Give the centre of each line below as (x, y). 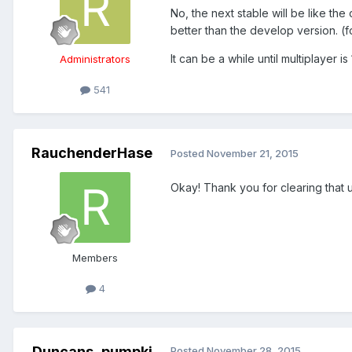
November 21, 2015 (253, 154)
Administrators (95, 59)
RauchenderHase (92, 152)
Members (95, 257)
